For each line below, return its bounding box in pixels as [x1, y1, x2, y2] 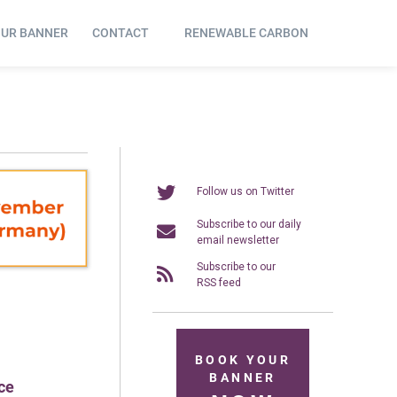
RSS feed [197, 276, 241, 289]
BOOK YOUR [194, 353, 292, 368]
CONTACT [91, 26, 149, 40]
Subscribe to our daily [197, 217, 301, 230]
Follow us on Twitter [197, 184, 294, 198]
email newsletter [197, 233, 279, 246]
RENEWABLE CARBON [184, 26, 309, 40]
